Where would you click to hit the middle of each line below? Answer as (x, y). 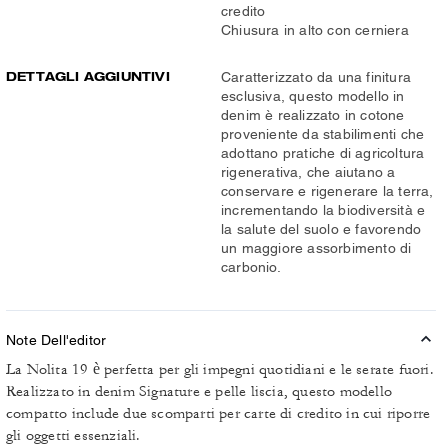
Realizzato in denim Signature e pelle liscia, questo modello (199, 391)
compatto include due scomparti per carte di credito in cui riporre (218, 413)
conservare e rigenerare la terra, (327, 191)
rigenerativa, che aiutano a (308, 172)
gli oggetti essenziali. (73, 435)
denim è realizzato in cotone (313, 115)
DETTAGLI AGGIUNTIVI (88, 76)
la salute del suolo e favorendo (321, 229)
